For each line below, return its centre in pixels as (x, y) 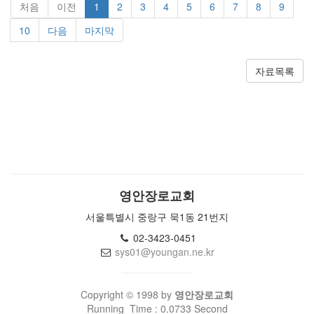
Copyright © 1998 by (128, 294)
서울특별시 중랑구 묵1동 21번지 (157, 217)
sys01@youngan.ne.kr (165, 252)
